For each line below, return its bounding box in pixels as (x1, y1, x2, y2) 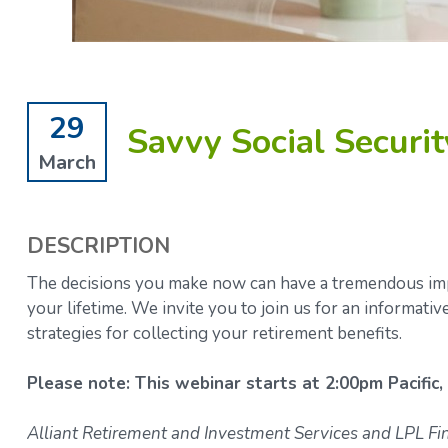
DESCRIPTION (26, 232, 170, 262)
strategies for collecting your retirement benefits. (26, 322, 406, 346)
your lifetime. (26, 297, 131, 321)
